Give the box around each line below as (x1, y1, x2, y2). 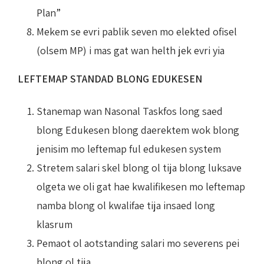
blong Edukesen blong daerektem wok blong (37, 123, 239, 137)
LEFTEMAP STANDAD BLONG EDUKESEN (18, 71, 202, 85)
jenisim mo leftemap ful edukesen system (37, 141, 221, 156)
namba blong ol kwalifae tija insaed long (37, 198, 215, 212)
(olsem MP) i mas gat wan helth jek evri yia (37, 43, 225, 57)
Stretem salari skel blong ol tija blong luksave (37, 160, 242, 174)
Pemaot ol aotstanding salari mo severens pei (37, 236, 239, 250)
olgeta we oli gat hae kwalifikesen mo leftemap (37, 179, 245, 193)
